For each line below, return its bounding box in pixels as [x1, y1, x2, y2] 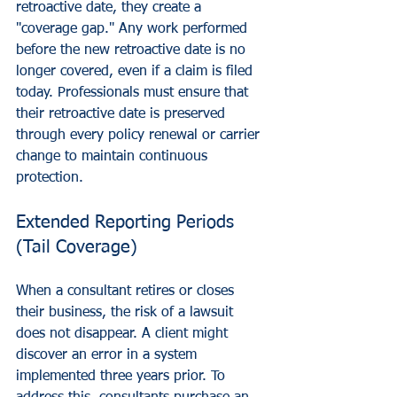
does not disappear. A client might [16, 326, 232, 341]
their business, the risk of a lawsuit [16, 305, 237, 320]
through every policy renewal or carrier [16, 128, 264, 143]
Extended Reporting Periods [16, 213, 239, 231]
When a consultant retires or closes [16, 284, 238, 299]
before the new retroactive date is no [16, 43, 250, 58]
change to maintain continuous [16, 149, 212, 164]
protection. [16, 170, 83, 185]
